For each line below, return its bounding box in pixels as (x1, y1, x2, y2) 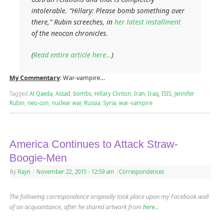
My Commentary (9, 73, 60, 82)
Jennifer (174, 90, 194, 98)
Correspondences (118, 168, 164, 176)
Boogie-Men (9, 152, 67, 165)
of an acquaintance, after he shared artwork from (9, 202, 143, 211)
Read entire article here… (33, 50, 112, 59)
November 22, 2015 (36, 168, 86, 176)
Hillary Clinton (94, 90, 131, 98)
